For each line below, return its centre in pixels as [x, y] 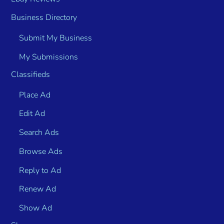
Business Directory [44, 18]
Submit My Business [56, 38]
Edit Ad [32, 114]
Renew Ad [38, 189]
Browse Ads [41, 151]
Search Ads [39, 133]
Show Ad [36, 208]
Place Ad [35, 95]
